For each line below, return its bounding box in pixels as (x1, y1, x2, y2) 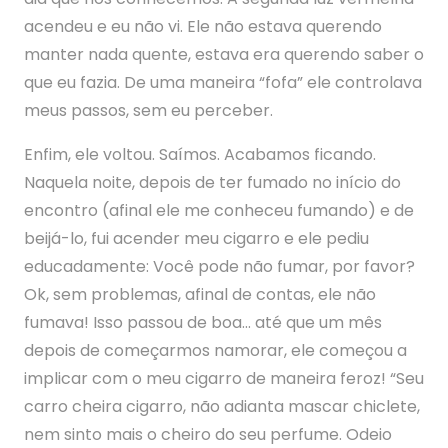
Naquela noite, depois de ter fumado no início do (24, 171, 401, 194)
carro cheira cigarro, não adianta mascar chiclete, (24, 395, 420, 418)
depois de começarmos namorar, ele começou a (24, 339, 407, 362)
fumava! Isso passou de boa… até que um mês (24, 311, 382, 334)
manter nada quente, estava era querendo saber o (24, 43, 424, 66)
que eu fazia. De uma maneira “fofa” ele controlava (24, 71, 422, 94)
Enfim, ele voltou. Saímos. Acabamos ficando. (24, 143, 376, 166)
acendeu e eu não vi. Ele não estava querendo (24, 15, 382, 38)
